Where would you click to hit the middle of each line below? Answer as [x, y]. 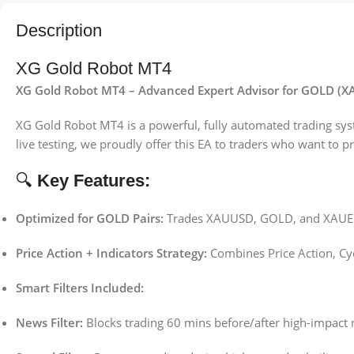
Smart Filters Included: [80, 287]
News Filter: [49, 322]
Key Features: [94, 180]
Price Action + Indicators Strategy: [111, 252]
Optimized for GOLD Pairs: [90, 218]
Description [59, 30]
